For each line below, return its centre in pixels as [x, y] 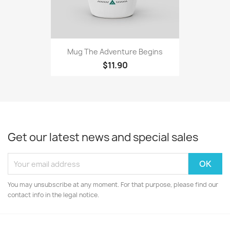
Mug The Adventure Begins [115, 51]
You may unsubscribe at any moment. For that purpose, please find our [113, 185]
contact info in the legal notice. [53, 195]
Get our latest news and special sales [103, 137]
